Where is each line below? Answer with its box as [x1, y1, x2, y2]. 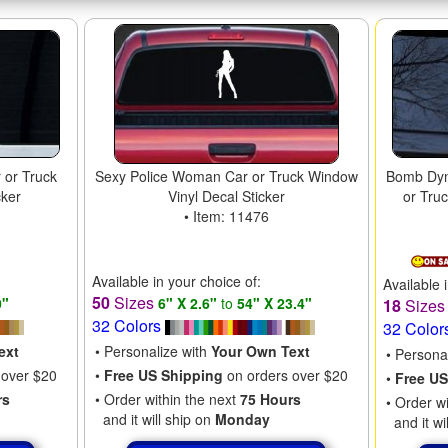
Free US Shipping [103, 364, 223, 385]
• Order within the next [94, 388, 240, 409]
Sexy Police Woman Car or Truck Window [94, 165, 358, 186]
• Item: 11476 [183, 205, 269, 226]
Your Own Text [210, 340, 310, 361]
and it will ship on [94, 408, 215, 429]
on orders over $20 [222, 364, 348, 385]
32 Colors [91, 313, 165, 337]
